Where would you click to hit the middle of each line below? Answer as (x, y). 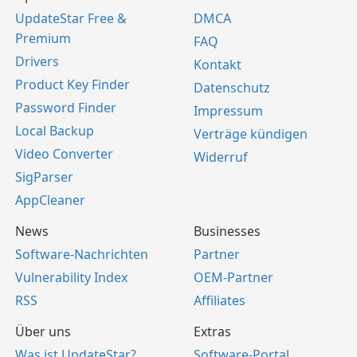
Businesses (227, 231)
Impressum (228, 111)
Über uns (43, 332)
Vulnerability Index (71, 278)
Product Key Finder (73, 85)
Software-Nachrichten (82, 255)
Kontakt (218, 65)
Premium (43, 39)
